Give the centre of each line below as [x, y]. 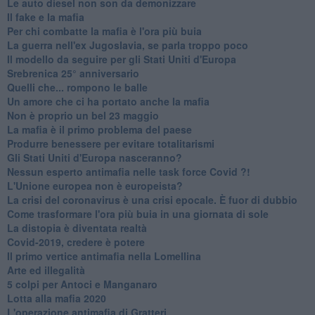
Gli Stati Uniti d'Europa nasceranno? [94, 157]
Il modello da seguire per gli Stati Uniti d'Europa [121, 59]
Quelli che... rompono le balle [77, 87]
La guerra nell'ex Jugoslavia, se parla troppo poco [127, 45]
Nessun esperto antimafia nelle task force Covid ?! [128, 171]
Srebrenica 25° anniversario [73, 73]
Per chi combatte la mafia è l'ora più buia [104, 31]
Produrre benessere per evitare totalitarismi [110, 143]
